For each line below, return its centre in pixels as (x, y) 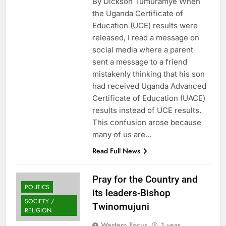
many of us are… (122, 134)
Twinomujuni (121, 206)
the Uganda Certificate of (137, 13)
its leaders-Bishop (131, 193)
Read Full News (116, 151)
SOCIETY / (39, 201)
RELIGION (38, 210)
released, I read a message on (146, 37)
